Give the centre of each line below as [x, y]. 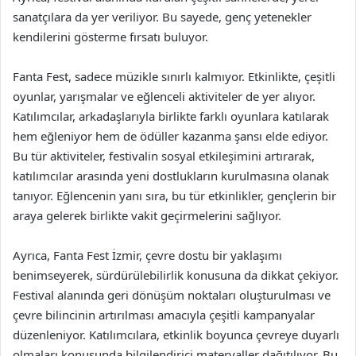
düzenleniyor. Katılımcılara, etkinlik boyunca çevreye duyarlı [176, 335]
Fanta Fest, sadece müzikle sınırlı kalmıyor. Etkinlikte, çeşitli [174, 76]
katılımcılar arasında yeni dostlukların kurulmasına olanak [171, 176]
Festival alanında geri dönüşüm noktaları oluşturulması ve [172, 295]
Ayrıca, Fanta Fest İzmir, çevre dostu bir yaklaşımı [147, 255]
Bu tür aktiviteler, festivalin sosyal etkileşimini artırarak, [164, 156]
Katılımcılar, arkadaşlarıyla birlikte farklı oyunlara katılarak [171, 116]
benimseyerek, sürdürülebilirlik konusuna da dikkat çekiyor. [176, 275]
